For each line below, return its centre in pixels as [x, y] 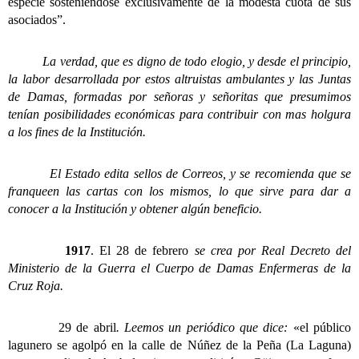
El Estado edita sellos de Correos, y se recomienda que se [179, 174]
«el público [322, 328]
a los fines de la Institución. [77, 132]
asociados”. [37, 20]
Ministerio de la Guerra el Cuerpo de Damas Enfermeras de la [179, 268]
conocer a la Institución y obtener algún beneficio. [135, 209]
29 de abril [87, 328]
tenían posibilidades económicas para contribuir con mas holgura [179, 115]
